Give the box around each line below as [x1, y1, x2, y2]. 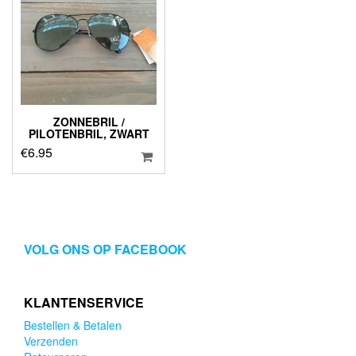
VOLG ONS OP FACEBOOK [24, 239, 187, 258]
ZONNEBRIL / [52, 114, 125, 130]
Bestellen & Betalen [24, 316, 122, 333]
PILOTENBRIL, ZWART [28, 126, 149, 142]
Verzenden [24, 332, 78, 349]
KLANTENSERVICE [24, 292, 144, 311]
